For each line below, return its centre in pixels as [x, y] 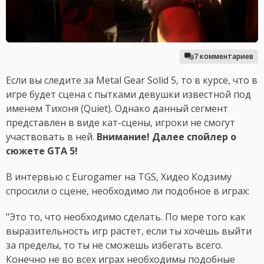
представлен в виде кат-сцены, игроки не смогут [121, 123]
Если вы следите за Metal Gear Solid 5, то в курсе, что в [132, 80]
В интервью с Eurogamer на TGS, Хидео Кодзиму [119, 177]
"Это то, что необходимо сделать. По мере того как [126, 217]
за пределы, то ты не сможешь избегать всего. [114, 245]
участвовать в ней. [51, 137]
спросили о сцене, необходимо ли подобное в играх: [128, 191]
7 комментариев [224, 57]
